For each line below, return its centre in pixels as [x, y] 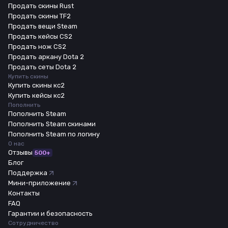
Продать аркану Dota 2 [46, 57]
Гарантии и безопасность [50, 213]
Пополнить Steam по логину [54, 134]
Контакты [24, 193]
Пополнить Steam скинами [52, 124]
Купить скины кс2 [36, 85]
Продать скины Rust [41, 6]
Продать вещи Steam [43, 26]
